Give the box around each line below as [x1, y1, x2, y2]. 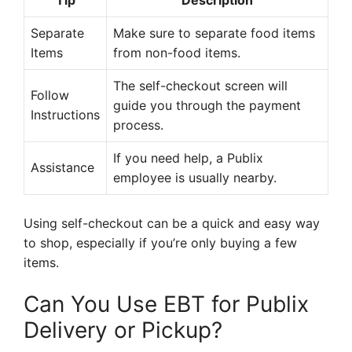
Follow [31, 87, 69, 104]
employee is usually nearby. [113, 170, 277, 186]
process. [113, 117, 163, 134]
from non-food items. [113, 45, 240, 61]
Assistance [31, 159, 94, 176]
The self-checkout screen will [113, 78, 288, 94]
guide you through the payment [113, 97, 301, 114]
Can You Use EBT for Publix [24, 291, 309, 318]
